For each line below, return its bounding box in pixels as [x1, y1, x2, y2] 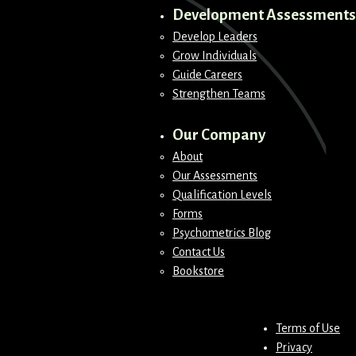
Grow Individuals [172, 49, 257, 62]
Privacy [276, 341, 312, 354]
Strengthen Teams [172, 87, 265, 100]
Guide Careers [172, 68, 242, 81]
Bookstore [172, 265, 224, 277]
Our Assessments [172, 169, 257, 182]
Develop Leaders [172, 30, 257, 43]
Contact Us [172, 246, 225, 258]
